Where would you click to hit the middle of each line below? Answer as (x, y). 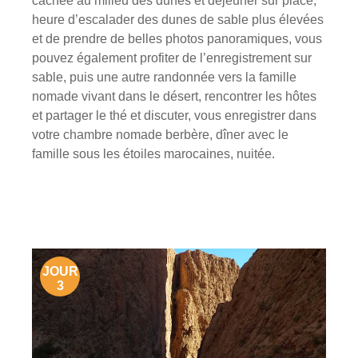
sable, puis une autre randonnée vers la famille (165, 78)
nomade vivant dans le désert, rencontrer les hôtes (175, 97)
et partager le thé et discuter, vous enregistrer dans (175, 116)
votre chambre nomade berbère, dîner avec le (161, 135)
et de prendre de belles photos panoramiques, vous (177, 39)
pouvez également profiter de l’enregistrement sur (172, 58)
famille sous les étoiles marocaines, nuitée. (154, 154)
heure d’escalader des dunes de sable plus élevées (178, 20)
